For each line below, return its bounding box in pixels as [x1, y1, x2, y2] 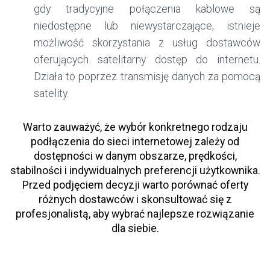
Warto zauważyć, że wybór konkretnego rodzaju [22, 121, 248, 134]
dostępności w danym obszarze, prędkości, [33, 150, 237, 163]
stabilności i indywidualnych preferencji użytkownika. [10, 165, 260, 177]
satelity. [34, 87, 69, 100]
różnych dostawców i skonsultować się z [38, 193, 232, 206]
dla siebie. [111, 222, 159, 235]
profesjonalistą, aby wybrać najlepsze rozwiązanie [16, 208, 254, 221]
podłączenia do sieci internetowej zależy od [31, 136, 239, 148]
